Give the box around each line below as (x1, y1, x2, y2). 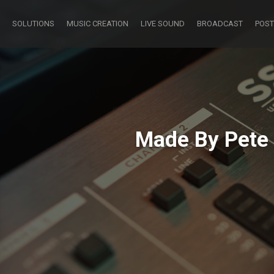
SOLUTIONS (12, 19, 54, 28)
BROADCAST (197, 19, 243, 28)
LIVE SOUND (141, 19, 185, 28)
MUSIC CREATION (67, 19, 128, 28)
